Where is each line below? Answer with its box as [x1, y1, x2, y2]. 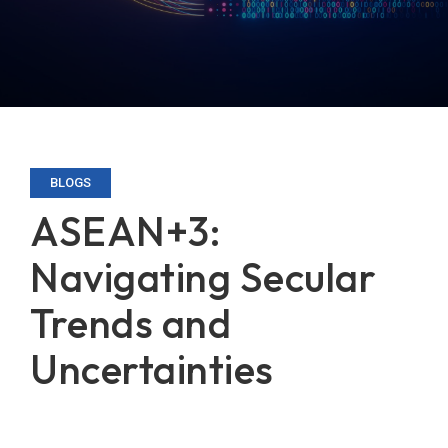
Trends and [30, 298, 231, 348]
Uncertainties [30, 344, 274, 394]
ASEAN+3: [30, 206, 221, 256]
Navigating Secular [30, 252, 376, 302]
